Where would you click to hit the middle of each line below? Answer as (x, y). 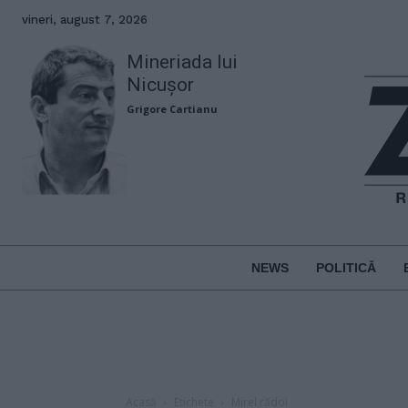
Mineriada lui (183, 62)
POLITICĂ (346, 267)
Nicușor (161, 85)
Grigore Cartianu (173, 109)
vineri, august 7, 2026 (85, 20)
